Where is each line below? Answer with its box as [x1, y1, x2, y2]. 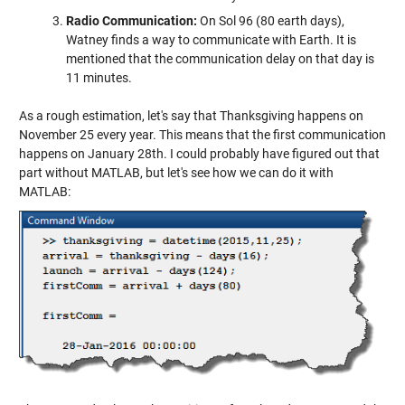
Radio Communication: [65, 14, 197, 28]
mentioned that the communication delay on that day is [65, 52, 374, 66]
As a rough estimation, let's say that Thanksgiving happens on [18, 108, 363, 123]
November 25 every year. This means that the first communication [18, 127, 386, 142]
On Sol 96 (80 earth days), [196, 14, 344, 28]
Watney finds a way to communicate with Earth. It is [65, 33, 356, 47]
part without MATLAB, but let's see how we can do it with [18, 165, 334, 180]
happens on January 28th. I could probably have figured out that [18, 146, 380, 161]
